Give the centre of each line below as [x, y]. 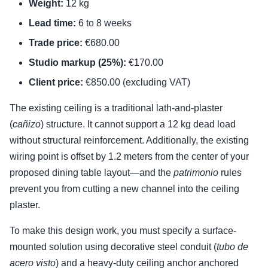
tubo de [232, 247]
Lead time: [52, 23]
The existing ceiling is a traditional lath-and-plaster [116, 108]
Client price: [56, 83]
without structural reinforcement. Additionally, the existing [129, 141]
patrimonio [196, 173]
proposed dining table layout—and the [92, 173]
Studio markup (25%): [77, 63]
